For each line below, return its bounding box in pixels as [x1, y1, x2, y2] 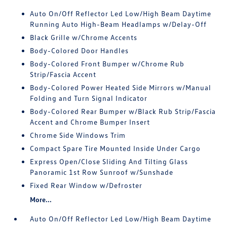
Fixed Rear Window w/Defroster [30, 181, 143, 190]
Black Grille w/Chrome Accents [30, 33, 138, 42]
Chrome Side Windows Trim [30, 131, 126, 139]
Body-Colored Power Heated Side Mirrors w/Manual [30, 83, 212, 92]
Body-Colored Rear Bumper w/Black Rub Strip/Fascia [30, 107, 216, 116]
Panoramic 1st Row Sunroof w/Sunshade [30, 168, 174, 176]
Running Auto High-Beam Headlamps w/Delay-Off [30, 20, 207, 28]
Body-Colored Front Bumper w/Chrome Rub [30, 59, 185, 68]
